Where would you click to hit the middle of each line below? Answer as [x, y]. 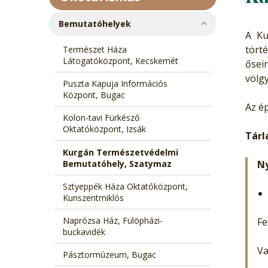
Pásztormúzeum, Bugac [109, 255]
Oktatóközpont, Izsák [104, 129]
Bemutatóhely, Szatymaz [117, 163]
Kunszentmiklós [93, 197]
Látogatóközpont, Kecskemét [120, 60]
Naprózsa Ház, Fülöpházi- [112, 220]
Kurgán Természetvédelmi [120, 152]
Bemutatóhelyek [95, 24]
